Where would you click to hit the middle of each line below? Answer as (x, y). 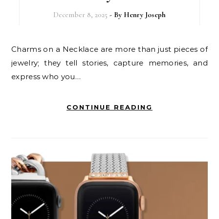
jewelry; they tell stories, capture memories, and (109, 63)
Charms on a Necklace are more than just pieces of (14, 49)
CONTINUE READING (109, 107)
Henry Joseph (144, 14)
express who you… (46, 76)
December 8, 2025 (80, 14)
